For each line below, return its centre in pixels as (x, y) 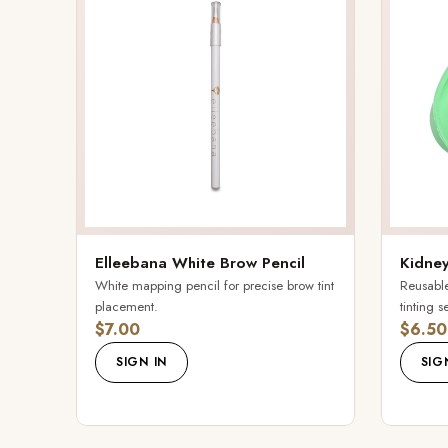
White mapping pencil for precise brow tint (214, 286)
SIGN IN (142, 362)
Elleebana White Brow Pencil (200, 263)
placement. (126, 307)
